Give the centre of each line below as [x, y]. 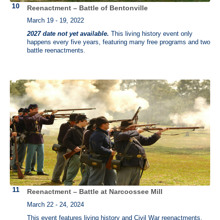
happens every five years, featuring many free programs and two [119, 42]
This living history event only [151, 34]
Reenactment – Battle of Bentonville [87, 8]
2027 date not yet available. [68, 34]
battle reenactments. [56, 50]
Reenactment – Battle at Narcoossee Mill [95, 192]
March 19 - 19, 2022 [55, 20]
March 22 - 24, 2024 [55, 205]
